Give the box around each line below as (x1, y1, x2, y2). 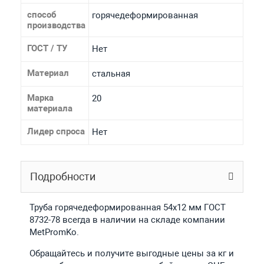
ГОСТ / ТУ (27, 42, 67, 54)
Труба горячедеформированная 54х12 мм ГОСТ (29, 202, 226, 213)
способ (27, 9, 57, 20)
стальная (91, 68, 130, 79)
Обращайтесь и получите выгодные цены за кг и (29, 247, 234, 259)
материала (27, 103, 72, 114)
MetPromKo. (29, 226, 79, 237)
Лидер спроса (27, 126, 85, 137)
